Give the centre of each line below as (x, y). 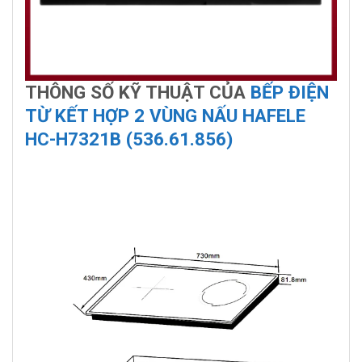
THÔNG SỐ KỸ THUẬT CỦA (138, 92)
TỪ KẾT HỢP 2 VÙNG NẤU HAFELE (165, 115)
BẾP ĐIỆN (290, 92)
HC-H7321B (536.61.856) (129, 139)
